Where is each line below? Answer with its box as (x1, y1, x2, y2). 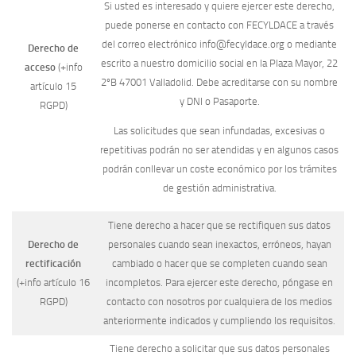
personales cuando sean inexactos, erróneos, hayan (107, 238, 331, 251)
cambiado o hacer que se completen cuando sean (111, 257, 327, 270)
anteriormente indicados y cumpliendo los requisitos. (103, 315, 335, 327)
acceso (24, 61, 56, 74)
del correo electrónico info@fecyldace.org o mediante (102, 37, 337, 50)
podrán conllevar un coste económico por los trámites (102, 162, 337, 175)
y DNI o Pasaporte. (179, 95, 260, 107)
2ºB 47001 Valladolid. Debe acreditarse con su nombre (101, 75, 338, 88)
